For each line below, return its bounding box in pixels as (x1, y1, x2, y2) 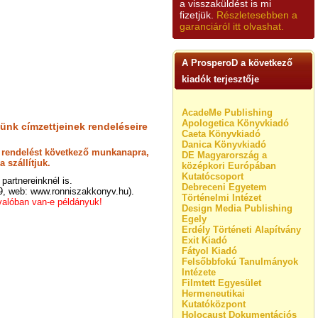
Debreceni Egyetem (182, 182, 267, 192)
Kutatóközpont (182, 299, 246, 309)
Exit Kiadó (182, 235, 227, 246)
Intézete (182, 267, 216, 278)
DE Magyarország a (182, 150, 267, 160)
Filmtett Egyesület (182, 278, 261, 288)
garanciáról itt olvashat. (180, 21, 284, 32)
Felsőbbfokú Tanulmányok (182, 256, 298, 267)
